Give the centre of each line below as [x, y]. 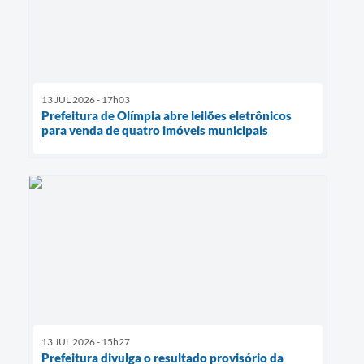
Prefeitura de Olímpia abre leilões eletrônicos [167, 115]
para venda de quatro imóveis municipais [155, 130]
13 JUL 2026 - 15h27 [86, 341]
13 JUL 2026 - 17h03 [86, 99]
